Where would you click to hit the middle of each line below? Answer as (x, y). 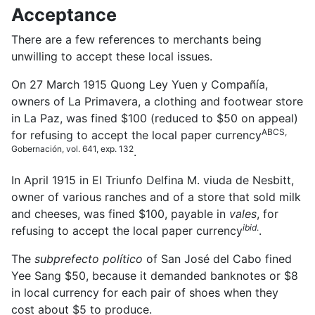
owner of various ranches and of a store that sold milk (156, 197)
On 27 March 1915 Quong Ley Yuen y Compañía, (140, 84)
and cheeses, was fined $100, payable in (120, 213)
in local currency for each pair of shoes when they (145, 292)
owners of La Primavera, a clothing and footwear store (157, 101)
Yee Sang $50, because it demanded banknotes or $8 (155, 275)
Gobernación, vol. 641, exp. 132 (72, 148)
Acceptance (64, 14)
